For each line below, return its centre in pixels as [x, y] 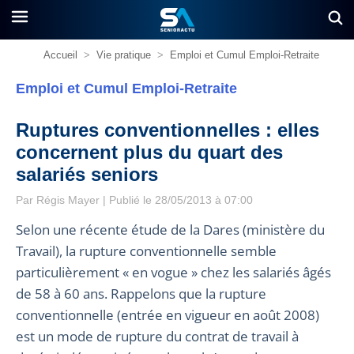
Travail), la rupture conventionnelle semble [146, 250]
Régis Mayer [68, 200]
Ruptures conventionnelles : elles [168, 130]
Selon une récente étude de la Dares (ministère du [170, 229]
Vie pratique [123, 55]
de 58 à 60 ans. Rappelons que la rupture [141, 293]
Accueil [60, 55]
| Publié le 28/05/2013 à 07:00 [176, 200]
